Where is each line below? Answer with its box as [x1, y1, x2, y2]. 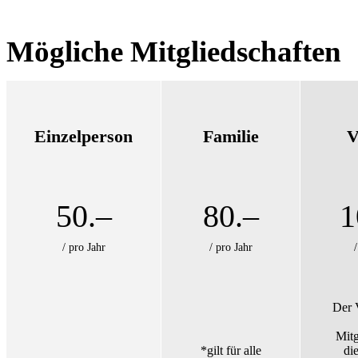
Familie [202, 126, 259, 147]
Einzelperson [34, 126, 133, 147]
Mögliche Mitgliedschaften [6, 34, 341, 68]
